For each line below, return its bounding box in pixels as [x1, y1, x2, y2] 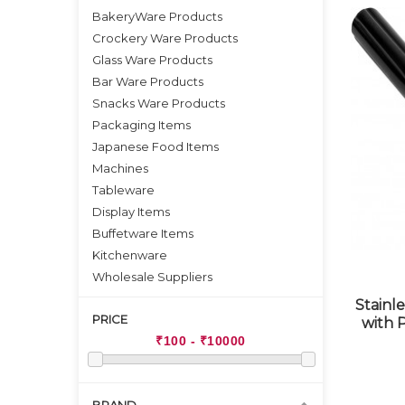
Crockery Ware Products [92, 31, 238, 45]
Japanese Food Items [92, 139, 219, 154]
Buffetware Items [92, 226, 193, 240]
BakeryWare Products [92, 9, 222, 24]
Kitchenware [92, 248, 167, 262]
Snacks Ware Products [92, 96, 225, 110]
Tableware [92, 183, 155, 197]
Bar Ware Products [92, 74, 203, 89]
